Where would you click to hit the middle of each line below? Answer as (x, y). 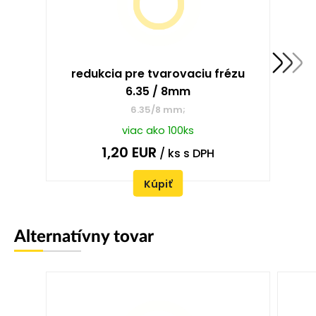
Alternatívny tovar (84, 237)
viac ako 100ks (158, 131)
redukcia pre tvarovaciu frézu (158, 74)
